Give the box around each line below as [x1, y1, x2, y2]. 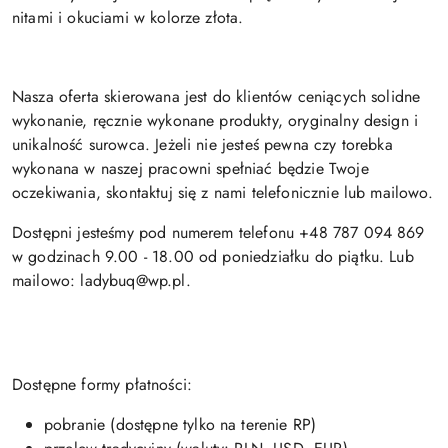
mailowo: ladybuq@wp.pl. [12, 269, 191, 293]
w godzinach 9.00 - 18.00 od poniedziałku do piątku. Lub [12, 245, 414, 269]
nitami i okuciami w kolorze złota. [12, 6, 244, 30]
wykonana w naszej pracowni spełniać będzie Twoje [12, 157, 369, 181]
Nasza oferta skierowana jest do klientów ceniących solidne [12, 85, 421, 109]
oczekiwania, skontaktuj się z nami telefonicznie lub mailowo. [12, 181, 433, 205]
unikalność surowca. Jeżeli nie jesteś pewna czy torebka [12, 133, 393, 157]
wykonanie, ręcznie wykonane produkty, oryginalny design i [12, 109, 419, 133]
